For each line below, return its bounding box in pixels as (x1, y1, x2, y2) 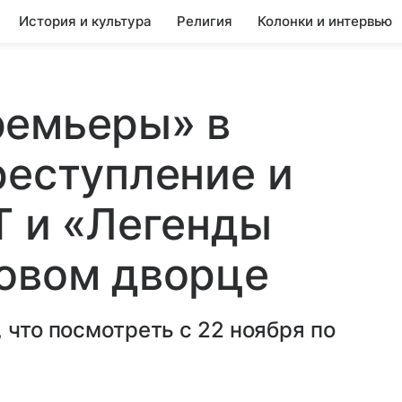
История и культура (19, 13, 152, 30)
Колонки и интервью (258, 13, 392, 30)
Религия (177, 13, 232, 30)
